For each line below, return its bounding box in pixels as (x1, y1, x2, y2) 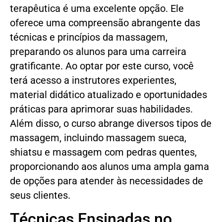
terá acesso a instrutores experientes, (10, 74, 176, 86)
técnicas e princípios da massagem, (10, 31, 167, 43)
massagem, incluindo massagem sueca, (10, 132, 186, 144)
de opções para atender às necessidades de (10, 175, 203, 187)
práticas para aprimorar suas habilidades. (10, 103, 193, 115)
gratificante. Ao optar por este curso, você (10, 60, 194, 72)
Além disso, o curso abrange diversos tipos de (10, 117, 212, 129)
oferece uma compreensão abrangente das (10, 17, 200, 29)
